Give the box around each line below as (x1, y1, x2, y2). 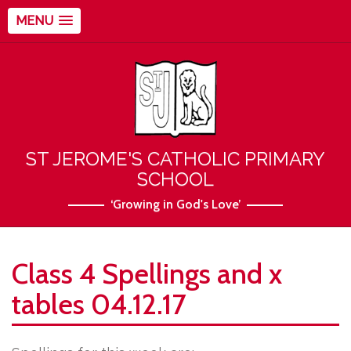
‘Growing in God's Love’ (110, 197, 241, 212)
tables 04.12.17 (12, 287, 186, 321)
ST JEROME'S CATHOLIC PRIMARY (26, 147, 325, 170)
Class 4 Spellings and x (12, 256, 282, 291)
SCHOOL (137, 168, 214, 190)
